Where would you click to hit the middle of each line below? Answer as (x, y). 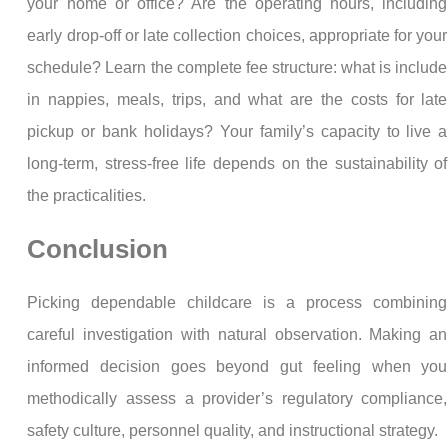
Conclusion (98, 249)
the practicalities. (87, 196)
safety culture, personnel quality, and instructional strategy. (235, 430)
